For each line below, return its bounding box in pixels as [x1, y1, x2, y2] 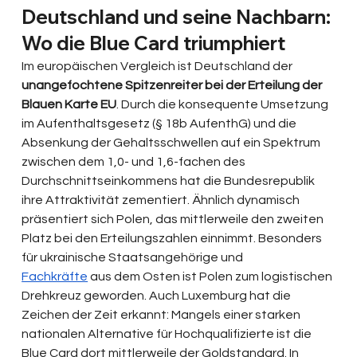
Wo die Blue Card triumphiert [22, 31, 286, 56]
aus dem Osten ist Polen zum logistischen [88, 270, 335, 284]
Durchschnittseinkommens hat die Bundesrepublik [22, 175, 318, 188]
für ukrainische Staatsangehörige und [22, 251, 246, 265]
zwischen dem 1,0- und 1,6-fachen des [22, 155, 249, 169]
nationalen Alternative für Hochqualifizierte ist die [22, 328, 315, 341]
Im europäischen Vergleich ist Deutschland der [22, 60, 296, 73]
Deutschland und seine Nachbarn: [22, 5, 335, 29]
